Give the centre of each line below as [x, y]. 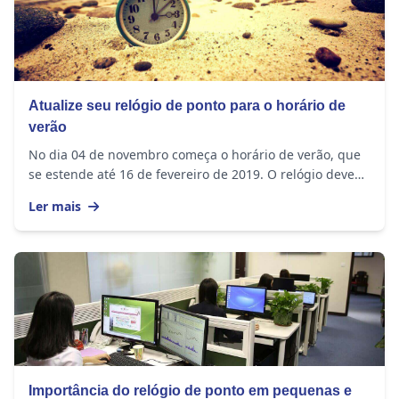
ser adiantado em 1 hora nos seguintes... [151, 194]
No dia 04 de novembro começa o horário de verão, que [195, 155]
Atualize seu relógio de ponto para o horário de [187, 106]
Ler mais [57, 207]
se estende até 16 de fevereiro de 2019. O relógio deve [191, 175]
